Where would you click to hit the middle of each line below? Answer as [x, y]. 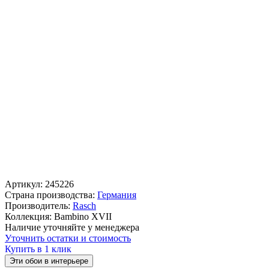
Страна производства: [50, 195]
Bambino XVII [83, 217]
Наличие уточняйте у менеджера [72, 228]
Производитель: [38, 206]
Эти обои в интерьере [49, 261]
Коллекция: [28, 217]
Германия [117, 195]
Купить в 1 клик [38, 249]
